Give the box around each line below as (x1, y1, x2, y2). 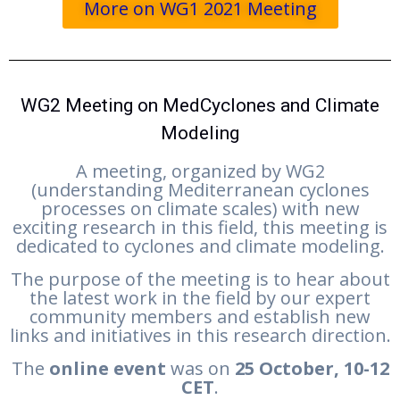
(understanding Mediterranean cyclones (30, 178, 370, 203)
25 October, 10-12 (234, 356, 389, 381)
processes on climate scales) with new (40, 196, 360, 221)
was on (165, 356, 235, 381)
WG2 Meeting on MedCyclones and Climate (21, 95, 379, 117)
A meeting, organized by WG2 (75, 159, 325, 184)
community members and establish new (29, 304, 371, 329)
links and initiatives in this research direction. (9, 323, 391, 348)
